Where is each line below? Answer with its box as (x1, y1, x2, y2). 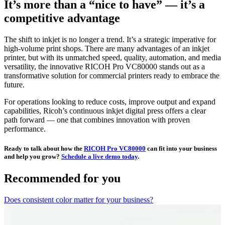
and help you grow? (4, 153, 61, 161)
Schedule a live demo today (61, 153, 138, 161)
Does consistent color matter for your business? (4, 195, 153, 204)
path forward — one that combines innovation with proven (4, 116, 190, 125)
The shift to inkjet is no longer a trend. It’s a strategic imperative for (4, 35, 216, 44)
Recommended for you (4, 172, 121, 185)
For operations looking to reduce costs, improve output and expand (4, 97, 215, 106)
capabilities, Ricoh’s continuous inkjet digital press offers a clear (4, 106, 206, 116)
